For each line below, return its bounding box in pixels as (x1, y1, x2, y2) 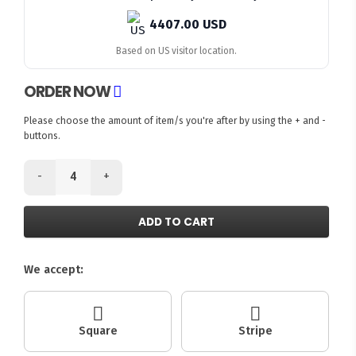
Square (78, 324, 118, 339)
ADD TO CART (138, 214, 215, 230)
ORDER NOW (24, 81, 114, 103)
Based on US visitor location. (116, 44, 238, 56)
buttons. (24, 130, 61, 142)
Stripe (238, 324, 273, 339)
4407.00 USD (149, 16, 226, 32)
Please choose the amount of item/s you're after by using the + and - (24, 115, 327, 127)
